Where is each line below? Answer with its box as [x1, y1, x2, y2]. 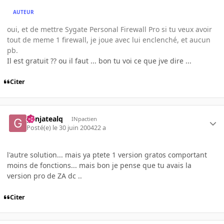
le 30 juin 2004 [52, 123, 94, 132]
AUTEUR [13, 8, 34, 16]
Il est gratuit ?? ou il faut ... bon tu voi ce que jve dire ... [7, 55, 191, 65]
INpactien [71, 114, 97, 122]
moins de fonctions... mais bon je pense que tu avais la [7, 160, 191, 170]
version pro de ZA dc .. [7, 171, 82, 181]
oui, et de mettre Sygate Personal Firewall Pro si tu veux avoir [7, 24, 212, 34]
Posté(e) [26, 123, 53, 132]
